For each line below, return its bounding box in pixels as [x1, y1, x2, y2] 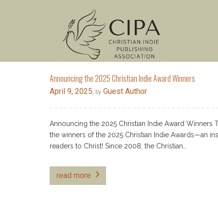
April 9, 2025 [50, 87, 92, 96]
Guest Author [101, 87, 147, 96]
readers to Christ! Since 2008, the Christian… [50, 142, 186, 150]
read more [56, 171, 91, 180]
